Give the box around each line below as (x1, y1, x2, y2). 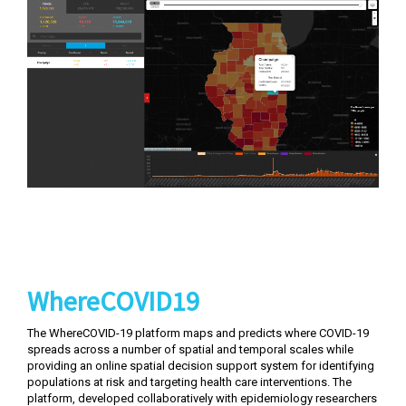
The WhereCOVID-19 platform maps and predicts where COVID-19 (27, 326, 369, 340)
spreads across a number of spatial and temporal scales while (27, 343, 353, 356)
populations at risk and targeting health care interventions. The (27, 375, 352, 389)
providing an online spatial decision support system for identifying (27, 359, 374, 372)
